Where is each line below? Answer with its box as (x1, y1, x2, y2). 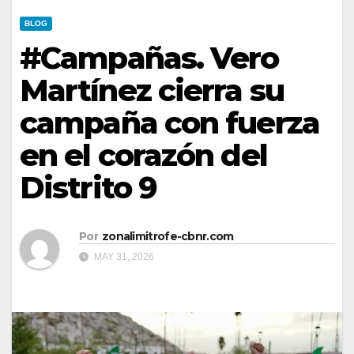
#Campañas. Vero (20, 40, 279, 77)
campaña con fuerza (20, 104, 319, 141)
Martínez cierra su (20, 72, 284, 109)
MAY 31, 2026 (92, 251, 154, 263)
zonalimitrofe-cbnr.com (101, 229, 234, 244)
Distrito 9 (20, 169, 157, 206)
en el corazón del (20, 137, 267, 174)
